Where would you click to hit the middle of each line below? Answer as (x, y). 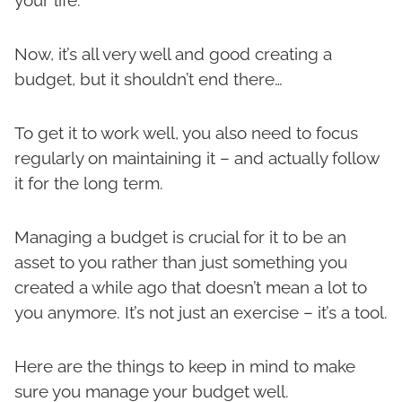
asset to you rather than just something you (181, 262)
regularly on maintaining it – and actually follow (197, 158)
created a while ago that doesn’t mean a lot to (191, 288)
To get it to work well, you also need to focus (186, 133)
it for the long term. (89, 184)
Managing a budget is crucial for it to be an (180, 237)
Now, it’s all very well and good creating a (173, 54)
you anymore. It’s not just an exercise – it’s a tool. (201, 313)
